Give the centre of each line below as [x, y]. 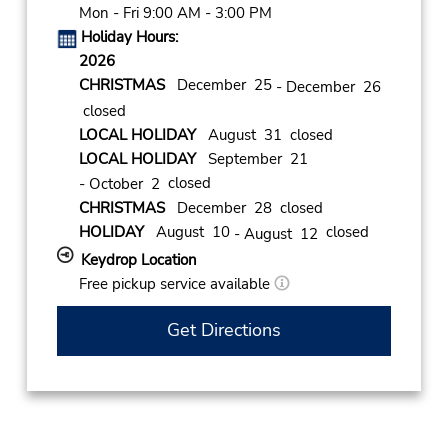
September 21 [251, 158]
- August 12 [275, 233]
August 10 [188, 232]
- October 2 [119, 184]
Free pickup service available [176, 283]
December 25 [220, 85]
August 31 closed [264, 134]
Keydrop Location [138, 259]
